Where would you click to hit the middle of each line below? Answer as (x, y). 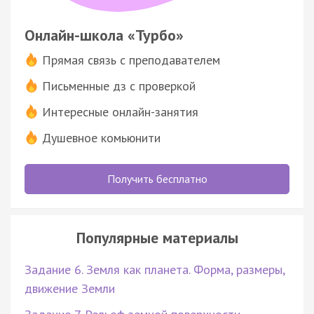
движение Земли (70, 288)
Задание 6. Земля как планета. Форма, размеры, (155, 269)
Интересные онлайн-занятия (120, 111)
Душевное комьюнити (101, 137)
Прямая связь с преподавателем (131, 60)
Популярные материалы (157, 237)
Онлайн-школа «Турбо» (104, 35)
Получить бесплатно (157, 178)
